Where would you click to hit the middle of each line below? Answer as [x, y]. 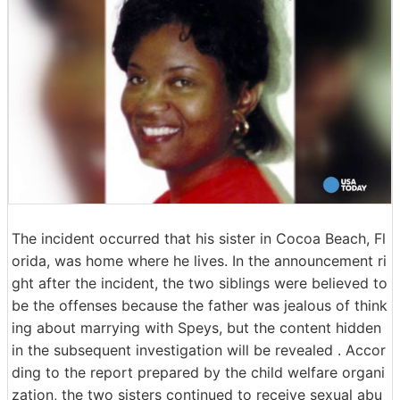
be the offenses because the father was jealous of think [200, 305]
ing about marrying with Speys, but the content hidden [196, 327]
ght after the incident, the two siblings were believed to [200, 283]
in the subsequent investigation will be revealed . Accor [199, 350]
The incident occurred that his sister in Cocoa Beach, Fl [199, 238]
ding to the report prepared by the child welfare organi [198, 372]
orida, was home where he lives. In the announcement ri [199, 260]
